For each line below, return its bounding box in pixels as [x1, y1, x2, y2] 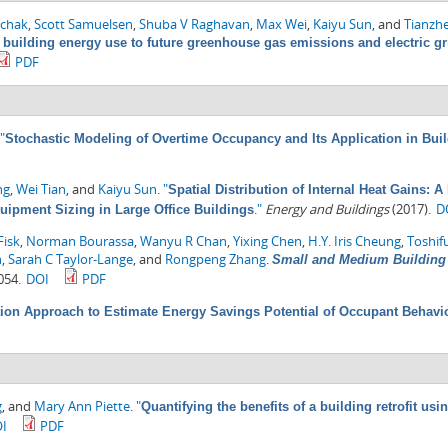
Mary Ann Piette [34, 397, 130, 416]
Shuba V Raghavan [139, 15, 250, 34]
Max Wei [256, 15, 307, 34]
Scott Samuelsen [34, 15, 133, 34]
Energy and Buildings [265, 200, 389, 219]
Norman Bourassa [26, 232, 134, 251]
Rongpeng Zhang [165, 250, 266, 269]
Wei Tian [16, 180, 66, 199]
